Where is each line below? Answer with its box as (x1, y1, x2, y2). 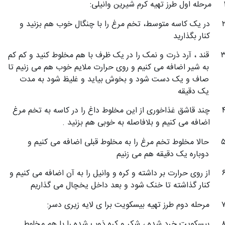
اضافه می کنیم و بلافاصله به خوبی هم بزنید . (62, 116, 210, 130)
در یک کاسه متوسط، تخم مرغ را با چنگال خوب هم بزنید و (19, 17, 210, 31)
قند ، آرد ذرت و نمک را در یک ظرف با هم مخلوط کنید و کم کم (8, 49, 209, 63)
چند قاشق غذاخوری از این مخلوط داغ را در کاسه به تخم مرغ (12, 104, 210, 118)
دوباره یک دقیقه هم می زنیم (116, 147, 209, 161)
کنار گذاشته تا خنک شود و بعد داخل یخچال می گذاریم (30, 179, 210, 193)
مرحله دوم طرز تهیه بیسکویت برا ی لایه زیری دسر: (47, 198, 209, 212)
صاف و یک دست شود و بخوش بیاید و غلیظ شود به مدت (19, 73, 209, 87)
